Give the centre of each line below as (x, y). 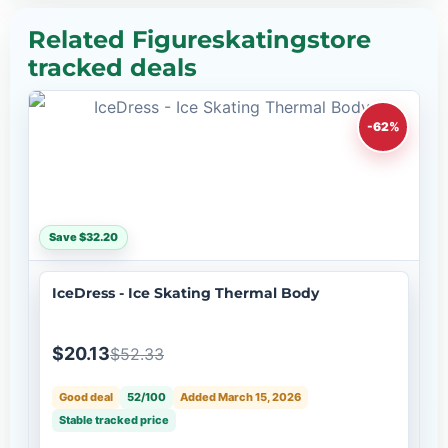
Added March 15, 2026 (240, 396)
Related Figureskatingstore (199, 39)
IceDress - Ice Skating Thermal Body (185, 292)
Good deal (86, 396)
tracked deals (112, 67)
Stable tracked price (114, 419)
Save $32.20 (83, 236)
